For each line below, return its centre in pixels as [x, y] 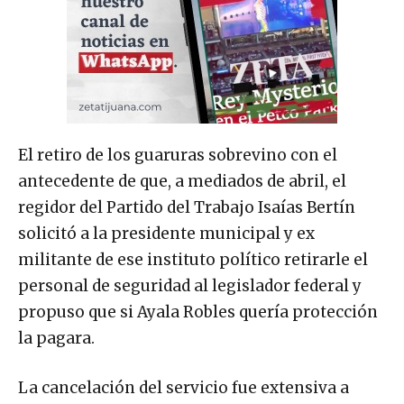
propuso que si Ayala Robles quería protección [198, 312]
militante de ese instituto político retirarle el [193, 259]
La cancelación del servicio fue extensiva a [184, 387]
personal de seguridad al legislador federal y [190, 285]
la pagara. [56, 338]
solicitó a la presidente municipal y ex [166, 233]
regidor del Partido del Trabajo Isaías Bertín [187, 207]
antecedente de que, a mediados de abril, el [182, 181]
